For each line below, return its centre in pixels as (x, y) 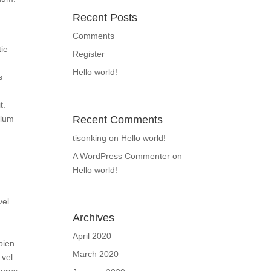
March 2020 (96, 254)
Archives (94, 218)
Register (89, 54)
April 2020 (92, 236)
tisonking (90, 138)
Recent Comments (118, 120)
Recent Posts (105, 18)
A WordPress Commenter (122, 156)
